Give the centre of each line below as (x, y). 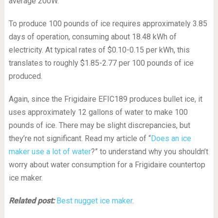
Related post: (31, 201)
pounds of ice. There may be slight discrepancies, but (99, 126)
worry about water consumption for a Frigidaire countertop (107, 165)
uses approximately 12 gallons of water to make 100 (98, 112)
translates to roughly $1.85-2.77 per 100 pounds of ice (101, 63)
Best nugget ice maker (94, 201)
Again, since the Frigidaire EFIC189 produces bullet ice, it (105, 99)
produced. (25, 76)
